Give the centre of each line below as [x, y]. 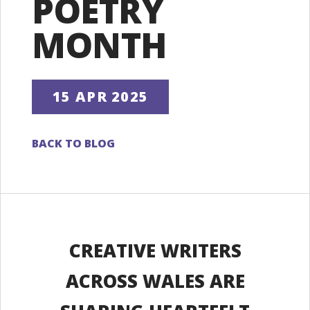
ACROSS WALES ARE [155, 281]
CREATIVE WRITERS [155, 250]
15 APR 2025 [101, 97]
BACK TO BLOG [73, 143]
